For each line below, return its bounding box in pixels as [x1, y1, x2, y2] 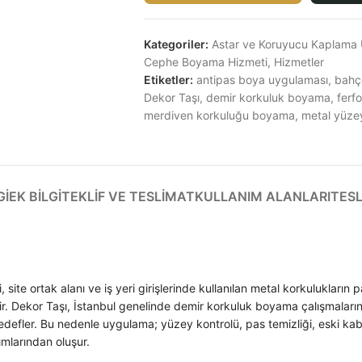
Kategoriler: [143, 37, 208, 52]
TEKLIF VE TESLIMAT [61, 188, 195, 205]
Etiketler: [143, 73, 193, 87]
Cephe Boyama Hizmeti [143, 55, 267, 69]
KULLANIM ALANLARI [194, 188, 330, 205]
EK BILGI [8, 188, 61, 205]
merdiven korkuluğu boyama [143, 108, 295, 123]
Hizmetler [273, 55, 324, 69]
